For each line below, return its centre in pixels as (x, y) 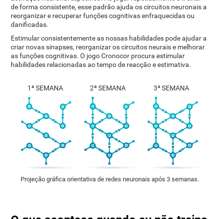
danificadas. (30, 24)
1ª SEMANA (45, 88)
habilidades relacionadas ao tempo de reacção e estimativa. (101, 65)
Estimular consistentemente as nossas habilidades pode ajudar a (109, 38)
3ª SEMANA (171, 88)
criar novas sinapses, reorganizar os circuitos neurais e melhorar (108, 47)
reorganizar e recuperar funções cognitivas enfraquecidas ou (103, 16)
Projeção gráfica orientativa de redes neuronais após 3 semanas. (109, 179)
